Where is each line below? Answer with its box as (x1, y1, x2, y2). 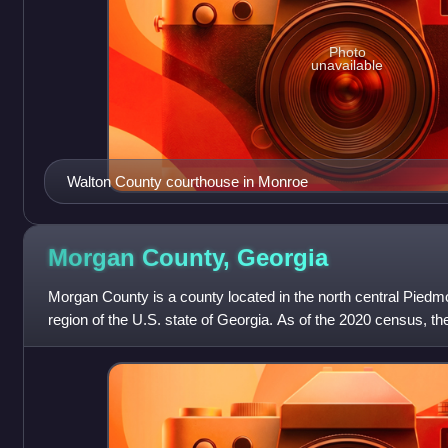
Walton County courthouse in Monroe (66, 172, 308, 190)
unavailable (311, 57, 384, 74)
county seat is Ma (47, 333, 164, 351)
